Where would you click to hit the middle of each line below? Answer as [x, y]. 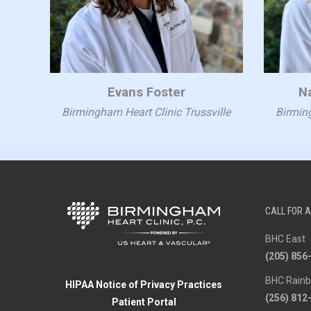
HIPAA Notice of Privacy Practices [144, 284]
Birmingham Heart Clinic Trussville [146, 112]
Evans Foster [146, 92]
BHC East [285, 239]
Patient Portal [144, 302]
